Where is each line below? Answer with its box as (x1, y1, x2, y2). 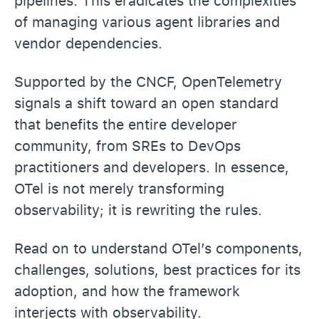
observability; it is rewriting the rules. (14, 201, 266, 219)
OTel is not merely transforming (14, 179, 224, 197)
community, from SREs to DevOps (14, 137, 241, 155)
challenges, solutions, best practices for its (14, 261, 300, 278)
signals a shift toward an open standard (14, 94, 278, 112)
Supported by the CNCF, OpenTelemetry (14, 73, 282, 90)
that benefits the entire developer (14, 115, 237, 133)
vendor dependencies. (14, 34, 167, 52)
